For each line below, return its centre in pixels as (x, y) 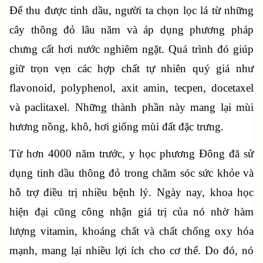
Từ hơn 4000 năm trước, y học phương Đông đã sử (131, 153)
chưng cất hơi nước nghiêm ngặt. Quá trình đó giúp (131, 49)
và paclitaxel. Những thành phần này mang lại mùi (131, 107)
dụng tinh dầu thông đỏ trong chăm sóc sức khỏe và (131, 173)
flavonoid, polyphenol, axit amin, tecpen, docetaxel (131, 87)
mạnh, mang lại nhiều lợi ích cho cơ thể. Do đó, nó (131, 250)
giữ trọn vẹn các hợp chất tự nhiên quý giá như (131, 68)
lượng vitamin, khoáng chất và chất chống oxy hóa (131, 231)
